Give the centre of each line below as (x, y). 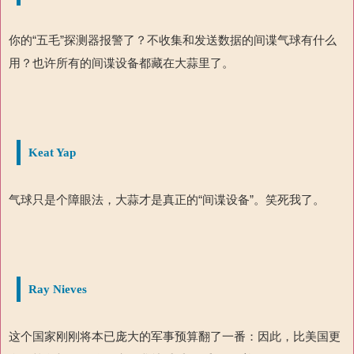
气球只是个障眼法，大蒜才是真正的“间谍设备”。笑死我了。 (167, 199)
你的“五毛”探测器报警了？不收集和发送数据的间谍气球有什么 (173, 40)
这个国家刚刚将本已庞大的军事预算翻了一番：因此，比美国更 (175, 336)
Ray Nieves (58, 289)
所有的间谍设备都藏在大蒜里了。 (145, 62)
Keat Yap (52, 152)
